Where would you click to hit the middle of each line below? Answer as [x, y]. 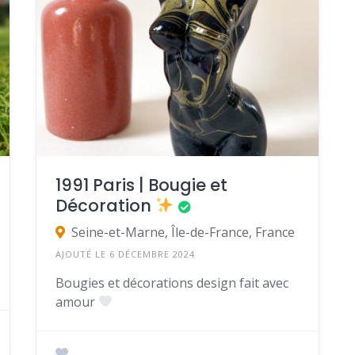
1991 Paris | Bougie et [141, 185]
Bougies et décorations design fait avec [172, 282]
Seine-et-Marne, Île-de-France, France [183, 232]
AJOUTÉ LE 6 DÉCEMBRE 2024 [125, 254]
